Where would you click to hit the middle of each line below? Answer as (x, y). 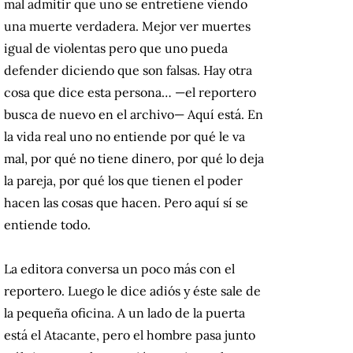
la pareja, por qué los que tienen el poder (123, 181)
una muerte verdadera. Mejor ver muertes (127, 26)
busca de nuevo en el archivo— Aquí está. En (134, 115)
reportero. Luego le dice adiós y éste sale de (132, 291)
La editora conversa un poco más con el (119, 269)
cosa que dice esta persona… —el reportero (130, 93)
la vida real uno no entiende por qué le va (124, 137)
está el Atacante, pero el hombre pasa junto (130, 335)
